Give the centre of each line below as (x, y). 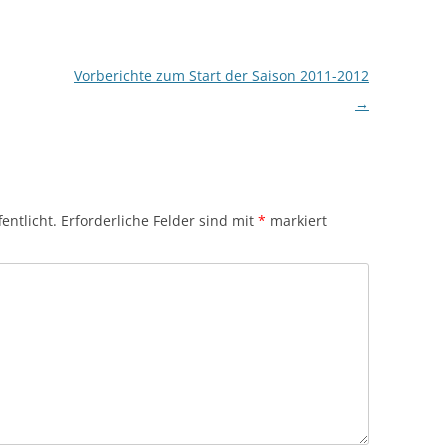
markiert (296, 220)
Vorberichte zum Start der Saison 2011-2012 (221, 75)
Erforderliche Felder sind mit (159, 220)
